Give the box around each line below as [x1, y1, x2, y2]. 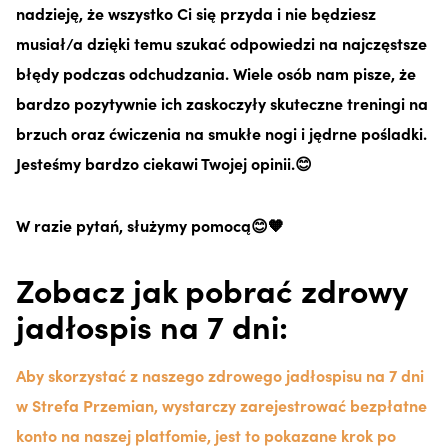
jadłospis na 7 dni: [16, 302, 288, 348]
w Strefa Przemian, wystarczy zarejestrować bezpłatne [16, 393, 427, 416]
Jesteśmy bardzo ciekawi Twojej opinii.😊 [16, 151, 312, 174]
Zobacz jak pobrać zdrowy [16, 266, 408, 312]
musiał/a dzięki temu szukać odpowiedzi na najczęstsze [16, 31, 427, 54]
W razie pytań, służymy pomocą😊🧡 [16, 213, 284, 236]
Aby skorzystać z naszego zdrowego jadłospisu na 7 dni [16, 363, 424, 386]
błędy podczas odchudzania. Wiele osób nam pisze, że [16, 61, 416, 84]
